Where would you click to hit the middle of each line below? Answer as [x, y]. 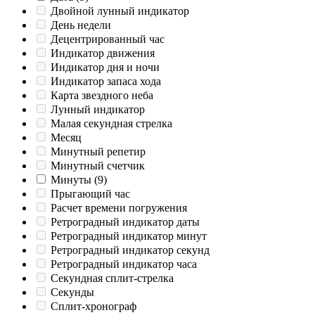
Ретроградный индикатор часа [124, 264]
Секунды [72, 292]
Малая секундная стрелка [111, 124]
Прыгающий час [90, 194]
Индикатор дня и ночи [105, 67]
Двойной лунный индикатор [120, 11]
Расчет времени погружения [119, 208]
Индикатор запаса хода [106, 82]
